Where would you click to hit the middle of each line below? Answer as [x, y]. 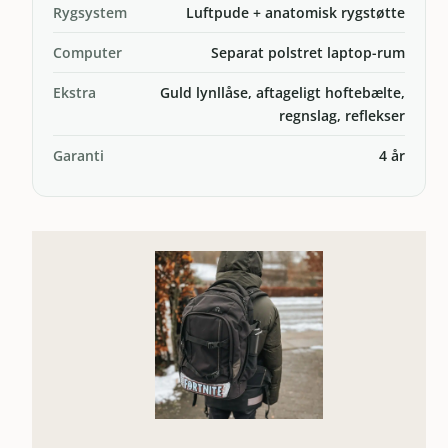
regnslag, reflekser [341, 115]
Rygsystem [90, 12]
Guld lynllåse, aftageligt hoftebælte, [282, 92]
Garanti [79, 155]
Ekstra [75, 92]
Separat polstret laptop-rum [307, 52]
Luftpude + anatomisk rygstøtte [295, 12]
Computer [88, 52]
